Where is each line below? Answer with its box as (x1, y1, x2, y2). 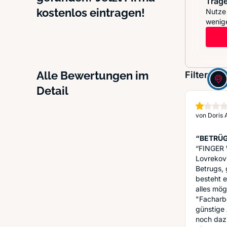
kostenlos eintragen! (36, 6, 145, 19)
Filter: (185, 69, 210, 80)
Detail (36, 84, 68, 97)
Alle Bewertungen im (36, 69, 148, 82)
